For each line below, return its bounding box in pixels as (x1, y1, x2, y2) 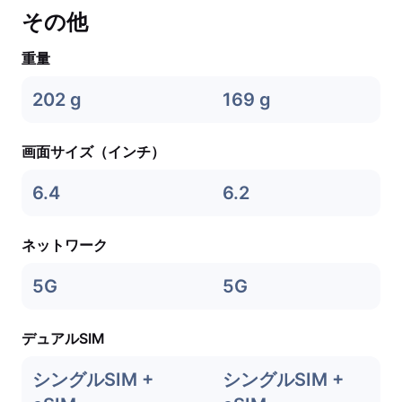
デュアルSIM (22, 329, 105, 347)
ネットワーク (22, 236, 108, 254)
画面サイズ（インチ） (22, 143, 165, 161)
